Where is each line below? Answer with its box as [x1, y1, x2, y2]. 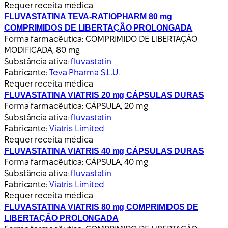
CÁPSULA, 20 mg [85, 101, 148, 110]
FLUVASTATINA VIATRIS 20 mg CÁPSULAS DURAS [4, 90, 204, 99]
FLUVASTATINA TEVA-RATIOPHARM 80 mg [4, 12, 172, 21]
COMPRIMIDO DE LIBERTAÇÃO [85, 34, 197, 43]
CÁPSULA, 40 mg [85, 157, 148, 166]
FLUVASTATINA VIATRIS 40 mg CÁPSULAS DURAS [4, 146, 204, 155]
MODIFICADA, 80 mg [4, 45, 80, 54]
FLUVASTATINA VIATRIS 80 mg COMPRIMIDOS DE [4, 202, 198, 211]
